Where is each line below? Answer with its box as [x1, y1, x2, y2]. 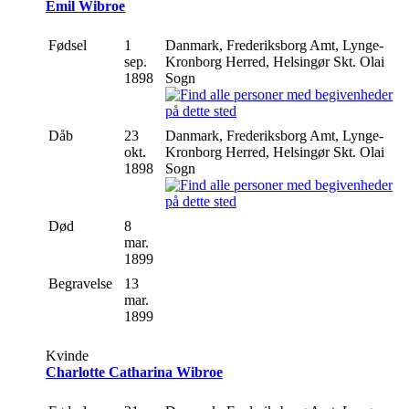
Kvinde [46, 347, 89, 363]
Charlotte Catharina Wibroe [46, 363, 223, 380]
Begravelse [48, 275, 116, 291]
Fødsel [48, 37, 90, 53]
